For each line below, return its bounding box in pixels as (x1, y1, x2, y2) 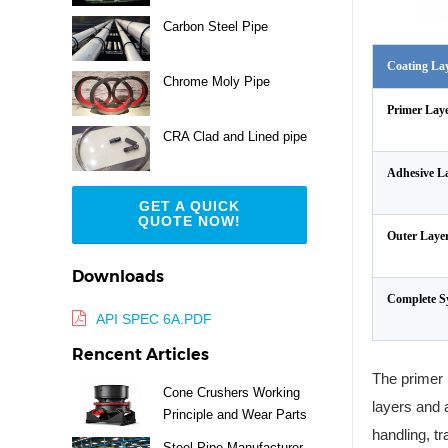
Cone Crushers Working (163, 385, 300, 401)
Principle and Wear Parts (163, 407, 307, 423)
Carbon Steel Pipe (163, 18, 268, 34)
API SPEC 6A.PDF (96, 311, 212, 328)
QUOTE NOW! (138, 213, 241, 230)
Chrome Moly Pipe (163, 73, 270, 89)
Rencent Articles (72, 345, 209, 365)
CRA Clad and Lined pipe (163, 128, 307, 144)
